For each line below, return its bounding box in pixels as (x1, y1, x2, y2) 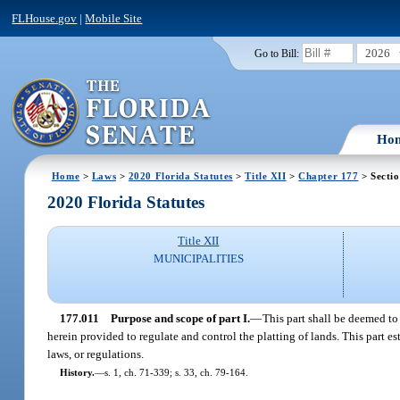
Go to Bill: (254, 47, 299, 59)
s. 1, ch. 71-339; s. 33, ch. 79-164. (104, 366, 248, 378)
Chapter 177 (298, 170, 359, 181)
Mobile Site (85, 11, 143, 25)
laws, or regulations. (47, 346, 145, 361)
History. (59, 366, 95, 378)
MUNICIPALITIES (153, 252, 244, 266)
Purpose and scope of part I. (110, 311, 250, 325)
